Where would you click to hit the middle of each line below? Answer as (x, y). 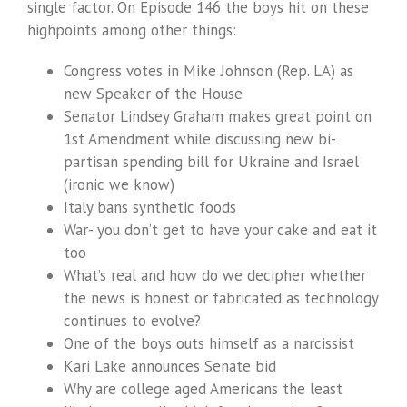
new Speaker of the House (153, 94)
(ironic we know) (119, 185)
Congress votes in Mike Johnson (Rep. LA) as (208, 71)
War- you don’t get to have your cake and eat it (220, 230)
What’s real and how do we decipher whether (215, 276)
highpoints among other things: (132, 30)
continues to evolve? (132, 321)
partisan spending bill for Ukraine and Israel (211, 162)
